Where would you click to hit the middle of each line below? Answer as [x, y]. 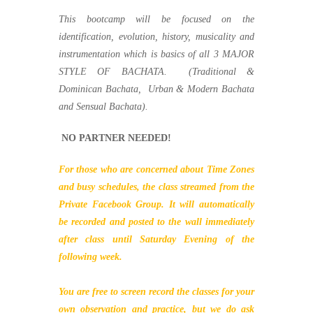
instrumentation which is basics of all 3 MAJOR [156, 54]
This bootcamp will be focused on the [156, 19]
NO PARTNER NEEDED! [116, 138]
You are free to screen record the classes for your [156, 292]
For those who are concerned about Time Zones [156, 169]
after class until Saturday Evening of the [156, 239]
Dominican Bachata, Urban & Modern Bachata [156, 89]
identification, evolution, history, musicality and [156, 37]
